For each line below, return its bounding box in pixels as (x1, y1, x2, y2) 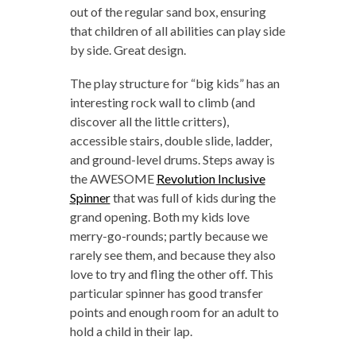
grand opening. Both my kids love (69, 208, 250, 224)
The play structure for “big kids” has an (69, 75, 280, 91)
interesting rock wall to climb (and (69, 94, 255, 110)
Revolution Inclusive (156, 170, 265, 186)
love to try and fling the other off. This (69, 265, 273, 281)
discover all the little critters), (69, 113, 229, 129)
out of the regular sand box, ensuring (69, 3, 266, 19)
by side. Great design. (69, 41, 186, 57)
